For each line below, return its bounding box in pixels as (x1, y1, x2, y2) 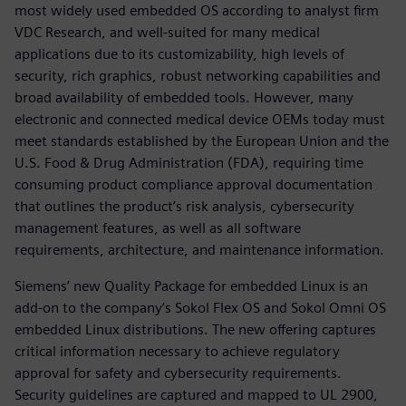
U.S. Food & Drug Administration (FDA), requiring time (14, 153, 363, 171)
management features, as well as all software (14, 218, 301, 237)
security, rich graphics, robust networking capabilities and (14, 66, 381, 84)
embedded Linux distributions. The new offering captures (14, 320, 376, 338)
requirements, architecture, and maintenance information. (14, 240, 384, 258)
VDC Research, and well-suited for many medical (14, 23, 320, 41)
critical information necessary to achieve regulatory (14, 342, 340, 360)
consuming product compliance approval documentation (14, 175, 372, 193)
